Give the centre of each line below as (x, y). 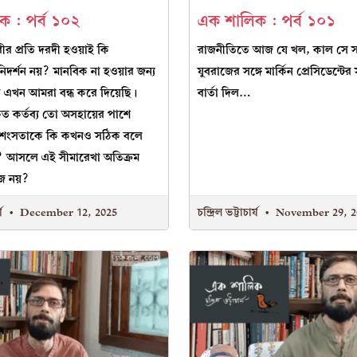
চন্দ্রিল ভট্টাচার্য (230, 212)
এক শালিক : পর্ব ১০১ (267, 21)
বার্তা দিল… (225, 92)
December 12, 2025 (67, 212)
